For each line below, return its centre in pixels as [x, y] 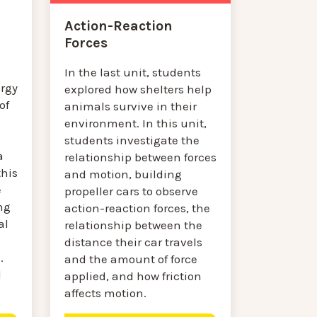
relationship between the [134, 225]
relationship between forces [141, 157]
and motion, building [123, 174]
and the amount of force [131, 259]
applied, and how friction [133, 276]
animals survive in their [131, 106]
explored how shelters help [138, 89]
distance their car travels [134, 242]
